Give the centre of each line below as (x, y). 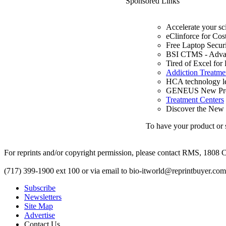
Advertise (40, 215)
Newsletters (43, 197)
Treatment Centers (195, 100)
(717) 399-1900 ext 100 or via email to (67, 171)
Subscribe (40, 188)
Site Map (39, 206)
